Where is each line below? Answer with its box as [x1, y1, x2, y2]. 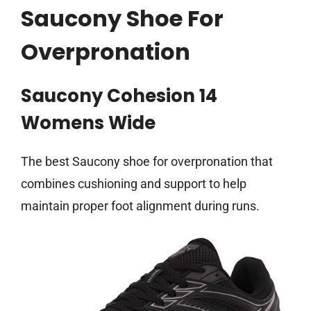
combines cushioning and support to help [21, 176, 246, 192]
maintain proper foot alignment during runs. [21, 199, 260, 214]
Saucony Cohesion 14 [21, 83, 217, 109]
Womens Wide [21, 110, 155, 136]
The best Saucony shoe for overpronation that [21, 154, 273, 169]
